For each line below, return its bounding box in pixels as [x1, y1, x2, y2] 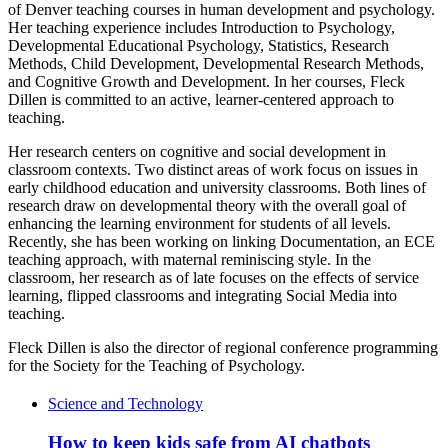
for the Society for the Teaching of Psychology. [8, 357, 305, 375]
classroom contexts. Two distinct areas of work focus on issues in [8, 161, 418, 179]
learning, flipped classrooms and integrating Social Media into [8, 287, 397, 305]
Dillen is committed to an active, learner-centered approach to [8, 91, 394, 109]
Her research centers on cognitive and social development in [8, 143, 386, 161]
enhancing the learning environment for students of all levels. [8, 215, 391, 233]
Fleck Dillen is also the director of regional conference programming [8, 339, 438, 357]
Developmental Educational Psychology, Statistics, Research [8, 37, 389, 55]
